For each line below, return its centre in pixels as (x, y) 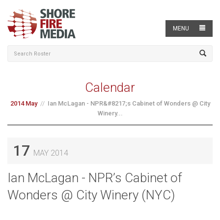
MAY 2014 (51, 153)
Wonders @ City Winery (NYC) (91, 195)
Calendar (110, 87)
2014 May (24, 103)
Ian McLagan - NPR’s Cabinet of (95, 178)
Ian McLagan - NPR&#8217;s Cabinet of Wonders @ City (129, 103)
